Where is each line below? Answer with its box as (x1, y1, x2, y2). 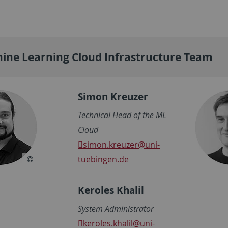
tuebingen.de (78, 153, 129, 165)
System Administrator (78, 203, 154, 214)
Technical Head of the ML (78, 109, 166, 121)
